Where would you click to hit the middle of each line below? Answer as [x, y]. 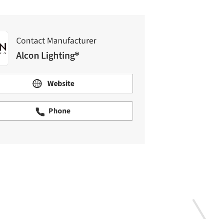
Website [60, 84]
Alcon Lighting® [48, 55]
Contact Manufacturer [56, 41]
